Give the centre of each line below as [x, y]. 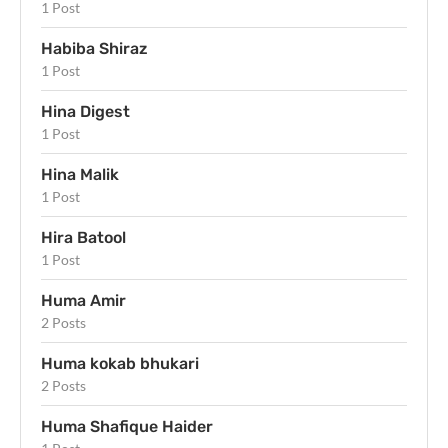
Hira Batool [83, 237]
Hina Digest [85, 111]
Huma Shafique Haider [127, 426]
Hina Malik [80, 174]
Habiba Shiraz [94, 48]
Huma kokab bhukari [120, 363]
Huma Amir [83, 300]
